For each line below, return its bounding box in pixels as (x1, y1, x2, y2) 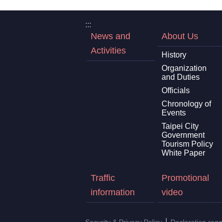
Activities (91, 45, 126, 55)
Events (161, 108, 186, 117)
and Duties (161, 72, 200, 81)
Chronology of (161, 99, 211, 108)
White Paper (161, 148, 205, 157)
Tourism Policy (161, 139, 213, 148)
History (161, 50, 186, 59)
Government (161, 130, 205, 139)
